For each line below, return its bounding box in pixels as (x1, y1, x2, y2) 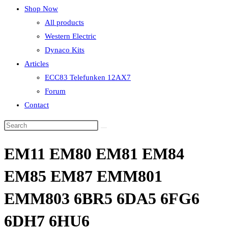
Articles (24, 60, 49, 68)
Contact (24, 101, 49, 109)
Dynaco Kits (45, 46, 84, 54)
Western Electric (45, 32, 96, 40)
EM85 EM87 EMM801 (4, 167, 162, 186)
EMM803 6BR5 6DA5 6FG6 (4, 189, 199, 208)
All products (45, 18, 84, 26)
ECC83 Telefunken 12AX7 (45, 73, 131, 81)
